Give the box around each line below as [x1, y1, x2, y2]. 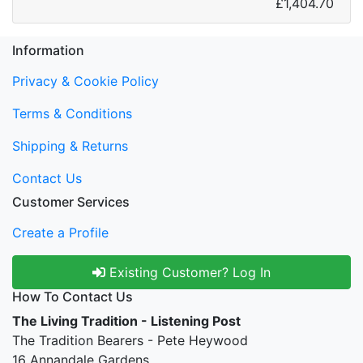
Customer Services [12, 194, 130, 210]
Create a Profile [12, 224, 109, 241]
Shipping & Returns [12, 138, 128, 154]
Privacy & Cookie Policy [12, 73, 159, 89]
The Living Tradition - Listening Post [12, 313, 241, 329]
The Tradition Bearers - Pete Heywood [12, 332, 248, 348]
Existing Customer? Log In [105, 264, 271, 280]
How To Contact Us [12, 288, 133, 305]
